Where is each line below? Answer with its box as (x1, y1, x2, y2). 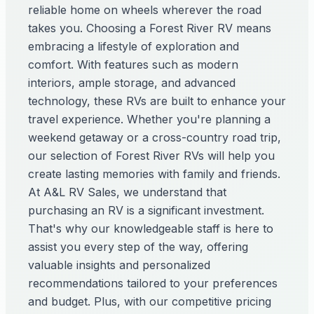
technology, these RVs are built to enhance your (28, 94, 286, 108)
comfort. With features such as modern (28, 57, 238, 71)
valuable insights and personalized (28, 258, 210, 272)
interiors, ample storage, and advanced (28, 76, 235, 90)
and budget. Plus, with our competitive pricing (28, 294, 271, 308)
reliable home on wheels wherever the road (28, 3, 261, 17)
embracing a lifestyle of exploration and (28, 39, 239, 53)
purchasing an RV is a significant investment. (28, 203, 264, 217)
